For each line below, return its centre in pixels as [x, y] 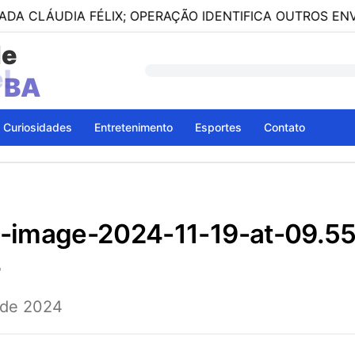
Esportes [218, 127]
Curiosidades [38, 127]
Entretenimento [134, 127]
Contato [284, 127]
